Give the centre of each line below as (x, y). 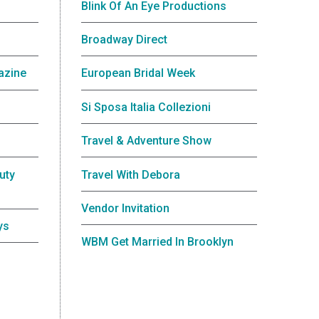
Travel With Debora (130, 174)
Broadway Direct (124, 40)
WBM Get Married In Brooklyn (157, 242)
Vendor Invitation (125, 208)
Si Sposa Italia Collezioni (146, 107)
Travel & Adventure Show (146, 141)
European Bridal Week (138, 73)
